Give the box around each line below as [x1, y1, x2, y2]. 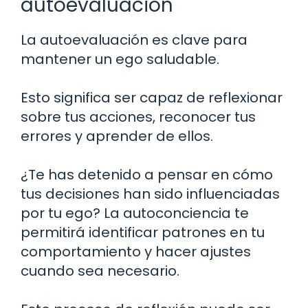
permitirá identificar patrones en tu [21, 222, 265, 242]
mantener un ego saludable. [21, 49, 219, 69]
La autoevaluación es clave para [21, 30, 247, 49]
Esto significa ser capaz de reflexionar [21, 87, 283, 107]
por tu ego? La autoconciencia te [21, 203, 249, 223]
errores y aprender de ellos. [21, 126, 213, 146]
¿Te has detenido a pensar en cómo [21, 164, 273, 184]
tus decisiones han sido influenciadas [21, 184, 280, 203]
